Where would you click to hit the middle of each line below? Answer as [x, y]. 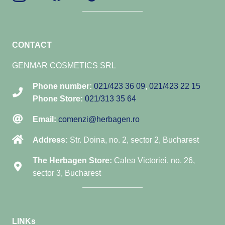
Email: [44, 119]
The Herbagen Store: [72, 160]
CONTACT [32, 45]
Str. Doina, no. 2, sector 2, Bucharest [133, 140]
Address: [50, 140]
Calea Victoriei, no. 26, [153, 160]
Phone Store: [58, 98]
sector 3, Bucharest [67, 173]
